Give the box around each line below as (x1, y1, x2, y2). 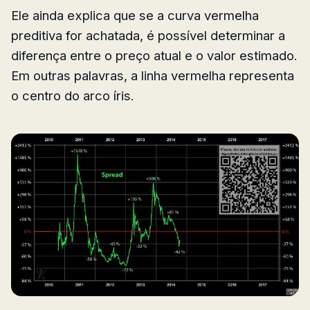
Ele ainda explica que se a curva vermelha (11, 7, 259, 23)
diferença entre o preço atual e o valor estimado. (11, 47, 298, 63)
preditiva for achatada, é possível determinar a (11, 27, 285, 43)
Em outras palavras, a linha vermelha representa (11, 67, 294, 83)
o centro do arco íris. (11, 87, 134, 103)
